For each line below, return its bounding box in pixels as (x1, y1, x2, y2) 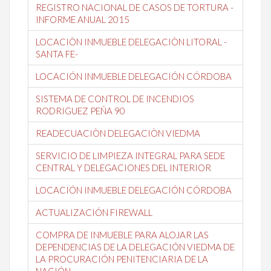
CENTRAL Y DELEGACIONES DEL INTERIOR (36, 162, 211, 173)
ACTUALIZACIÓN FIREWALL (36, 206, 152, 218)
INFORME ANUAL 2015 (36, 13, 129, 25)
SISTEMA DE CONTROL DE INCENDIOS (36, 93, 194, 104)
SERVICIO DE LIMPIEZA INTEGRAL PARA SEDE (36, 149, 225, 161)
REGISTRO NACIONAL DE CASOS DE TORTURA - (36, 1, 233, 13)
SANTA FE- (36, 48, 78, 59)
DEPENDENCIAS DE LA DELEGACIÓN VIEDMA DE (36, 241, 235, 252)
